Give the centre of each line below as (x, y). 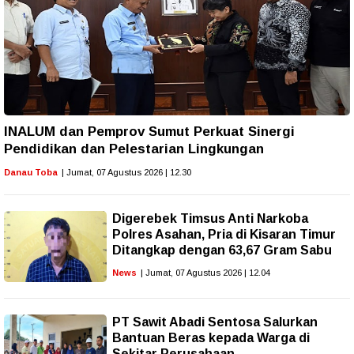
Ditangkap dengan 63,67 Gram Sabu (222, 250)
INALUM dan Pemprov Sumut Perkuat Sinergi (149, 131)
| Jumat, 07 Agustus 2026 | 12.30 (126, 172)
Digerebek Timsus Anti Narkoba (210, 218)
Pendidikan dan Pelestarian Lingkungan (134, 149)
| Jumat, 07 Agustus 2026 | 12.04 (205, 272)
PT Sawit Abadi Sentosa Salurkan (215, 322)
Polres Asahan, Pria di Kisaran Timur (224, 234)
